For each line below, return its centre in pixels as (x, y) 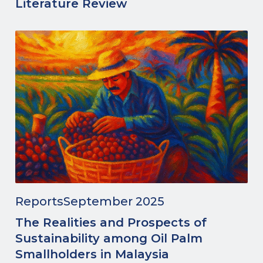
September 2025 (114, 201)
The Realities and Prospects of (111, 222)
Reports (39, 201)
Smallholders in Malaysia (92, 254)
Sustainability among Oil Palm (109, 238)
